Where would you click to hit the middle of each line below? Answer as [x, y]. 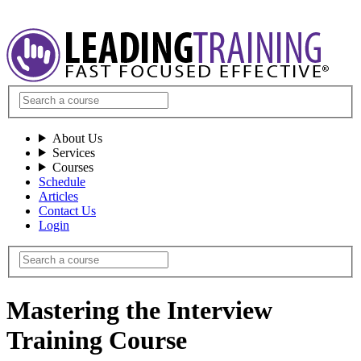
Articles [58, 196]
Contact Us [67, 210]
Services [73, 152]
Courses [73, 167]
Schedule [62, 181]
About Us [77, 138]
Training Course [97, 340]
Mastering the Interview [139, 310]
